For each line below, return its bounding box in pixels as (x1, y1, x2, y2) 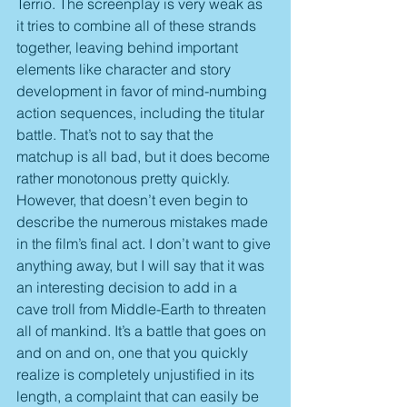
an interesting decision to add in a (16, 278, 241, 297)
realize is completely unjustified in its (16, 365, 258, 384)
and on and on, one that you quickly (16, 343, 252, 362)
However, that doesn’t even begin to (16, 191, 252, 210)
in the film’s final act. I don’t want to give (16, 234, 274, 253)
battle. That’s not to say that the (16, 125, 217, 144)
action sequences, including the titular (16, 104, 268, 123)
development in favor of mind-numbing (16, 82, 271, 101)
